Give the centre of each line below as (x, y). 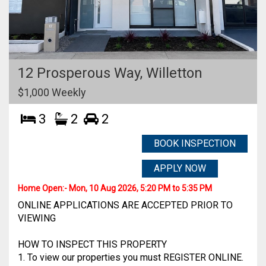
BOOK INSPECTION (195, 143)
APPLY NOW (180, 168)
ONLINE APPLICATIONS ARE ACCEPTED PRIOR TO (125, 205)
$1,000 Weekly (52, 92)
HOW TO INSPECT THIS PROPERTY (92, 244)
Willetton (174, 73)
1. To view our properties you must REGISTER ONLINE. (131, 257)
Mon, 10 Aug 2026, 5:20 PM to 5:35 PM (140, 188)
